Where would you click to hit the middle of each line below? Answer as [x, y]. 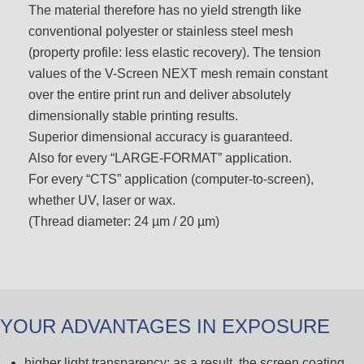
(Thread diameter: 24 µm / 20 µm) [124, 222]
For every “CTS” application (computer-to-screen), [171, 180]
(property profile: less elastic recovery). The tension [175, 53]
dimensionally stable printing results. [133, 116]
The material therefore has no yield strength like [165, 11]
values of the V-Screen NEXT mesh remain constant [178, 74]
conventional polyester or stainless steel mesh [161, 32]
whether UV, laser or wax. [102, 201]
